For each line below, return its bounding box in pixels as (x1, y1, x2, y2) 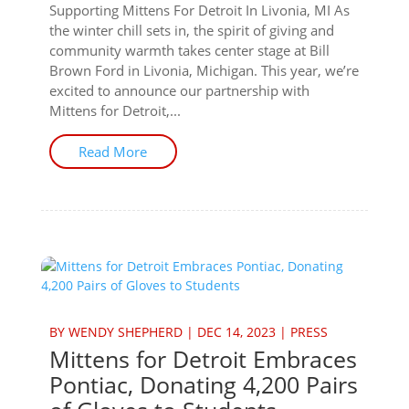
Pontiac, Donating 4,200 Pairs (48, 369, 358, 400)
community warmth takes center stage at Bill (48, 41, 330, 59)
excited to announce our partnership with (48, 81, 309, 100)
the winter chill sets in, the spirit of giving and (48, 21, 334, 39)
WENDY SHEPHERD (68, 323, 183, 341)
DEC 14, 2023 (196, 323, 276, 341)
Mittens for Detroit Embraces (48, 343, 357, 374)
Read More (79, 142, 148, 161)
